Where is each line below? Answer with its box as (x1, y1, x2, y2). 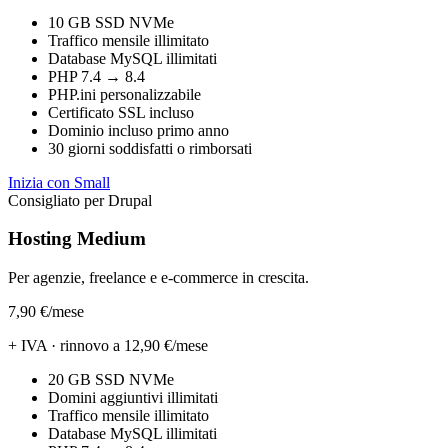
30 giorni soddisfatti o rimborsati (48, 139, 252, 157)
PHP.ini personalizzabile (48, 85, 201, 103)
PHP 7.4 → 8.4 (48, 67, 145, 85)
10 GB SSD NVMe (48, 13, 174, 31)
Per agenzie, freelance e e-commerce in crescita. (8, 269, 309, 287)
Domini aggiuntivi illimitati (48, 389, 218, 407)
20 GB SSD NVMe (48, 371, 174, 389)
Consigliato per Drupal (8, 191, 152, 209)
